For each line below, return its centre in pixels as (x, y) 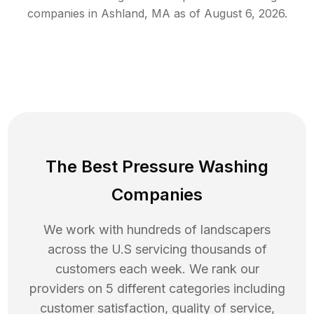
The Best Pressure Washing (157, 167)
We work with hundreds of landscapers (157, 230)
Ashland (122, 14)
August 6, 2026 (244, 14)
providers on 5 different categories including (157, 289)
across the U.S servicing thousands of (157, 250)
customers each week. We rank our (157, 269)
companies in (62, 14)
